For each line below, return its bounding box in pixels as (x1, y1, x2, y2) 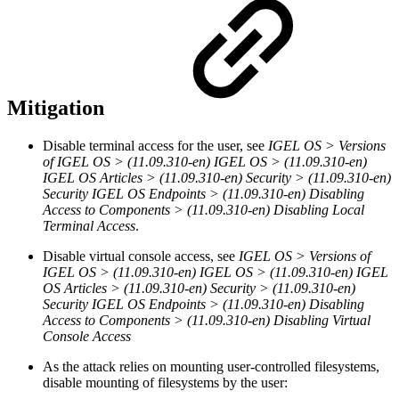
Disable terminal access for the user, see (43, 137, 268, 153)
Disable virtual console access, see (43, 248, 239, 264)
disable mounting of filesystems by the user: (43, 374, 288, 390)
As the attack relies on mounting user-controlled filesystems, (43, 358, 379, 374)
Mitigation (7, 95, 110, 119)
